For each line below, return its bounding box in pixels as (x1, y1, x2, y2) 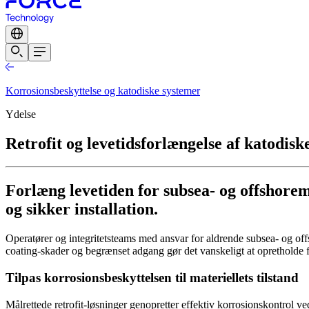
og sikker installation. (6, 200, 158, 219)
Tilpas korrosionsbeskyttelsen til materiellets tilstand (6, 270, 299, 285)
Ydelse (6, 108, 36, 120)
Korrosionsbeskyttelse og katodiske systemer (6, 84, 200, 97)
